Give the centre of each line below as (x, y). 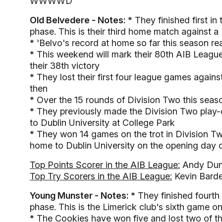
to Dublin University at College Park (102, 123)
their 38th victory (65, 66)
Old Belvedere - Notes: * (81, 20)
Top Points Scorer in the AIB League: (105, 165)
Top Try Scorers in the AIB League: (101, 176)
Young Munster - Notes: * (83, 195)
